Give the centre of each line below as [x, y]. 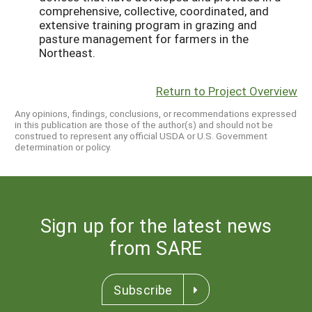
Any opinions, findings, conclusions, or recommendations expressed [156, 113]
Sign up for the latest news [156, 225]
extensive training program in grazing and [148, 25]
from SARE [156, 247]
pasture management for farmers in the [144, 39]
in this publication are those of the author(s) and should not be [144, 124]
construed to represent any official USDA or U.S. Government [141, 135]
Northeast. [67, 53]
